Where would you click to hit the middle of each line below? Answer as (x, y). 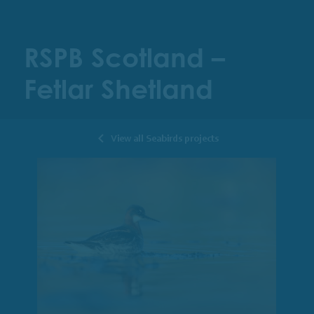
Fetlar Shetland (118, 89)
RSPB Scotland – (124, 57)
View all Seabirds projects (164, 138)
